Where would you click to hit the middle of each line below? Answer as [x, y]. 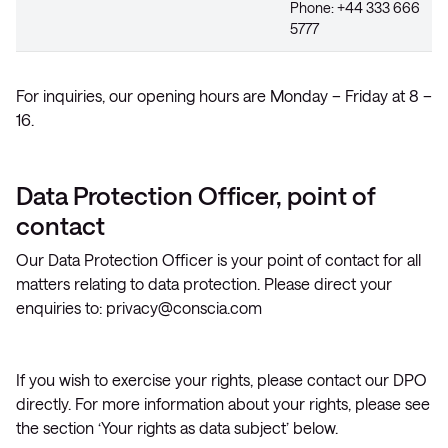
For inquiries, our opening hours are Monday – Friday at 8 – [224, 95]
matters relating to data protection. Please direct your [204, 283]
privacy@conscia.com [184, 307]
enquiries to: [61, 307]
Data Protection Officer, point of [195, 195]
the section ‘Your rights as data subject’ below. [177, 427]
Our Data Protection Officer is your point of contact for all [218, 259]
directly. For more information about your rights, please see [223, 403]
